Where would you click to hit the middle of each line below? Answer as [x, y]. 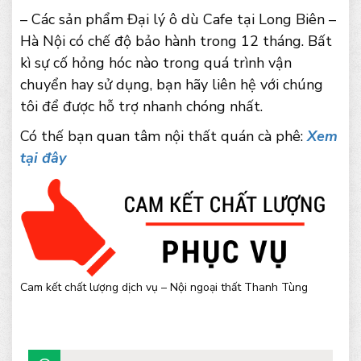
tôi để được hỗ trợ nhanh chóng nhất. [141, 107]
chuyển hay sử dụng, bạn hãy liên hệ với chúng [172, 85]
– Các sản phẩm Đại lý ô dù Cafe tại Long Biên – [178, 20]
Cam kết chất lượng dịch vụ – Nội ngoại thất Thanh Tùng [164, 288]
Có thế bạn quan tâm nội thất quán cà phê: [164, 137]
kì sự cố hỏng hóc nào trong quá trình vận [156, 63]
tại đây [43, 158]
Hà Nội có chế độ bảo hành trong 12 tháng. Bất [176, 41]
